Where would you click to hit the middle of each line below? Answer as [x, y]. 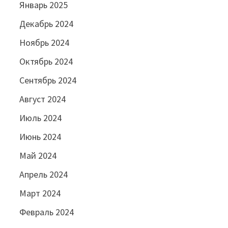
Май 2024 [38, 156]
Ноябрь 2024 [45, 43]
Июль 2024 [41, 118]
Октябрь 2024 [46, 62]
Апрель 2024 [44, 175]
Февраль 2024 [47, 212]
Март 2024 [40, 193]
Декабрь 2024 [47, 24]
